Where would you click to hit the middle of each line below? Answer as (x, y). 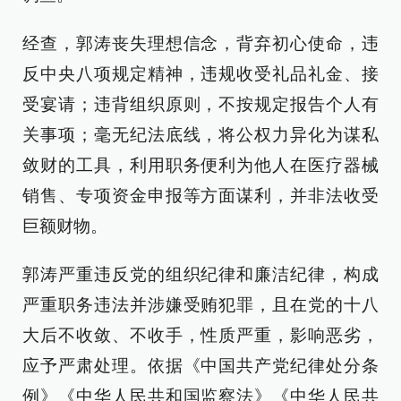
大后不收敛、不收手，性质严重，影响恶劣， (200, 335)
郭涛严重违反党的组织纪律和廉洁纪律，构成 (200, 274)
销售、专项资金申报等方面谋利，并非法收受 (200, 196)
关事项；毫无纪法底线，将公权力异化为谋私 (200, 135)
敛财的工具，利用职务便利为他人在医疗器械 (200, 165)
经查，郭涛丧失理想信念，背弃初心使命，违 (200, 43)
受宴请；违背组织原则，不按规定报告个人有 (200, 104)
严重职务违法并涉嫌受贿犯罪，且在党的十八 (200, 305)
